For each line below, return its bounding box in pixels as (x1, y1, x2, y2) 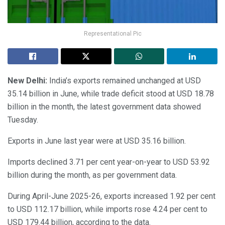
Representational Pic (83, 30, 142, 38)
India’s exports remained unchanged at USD (49, 76, 201, 86)
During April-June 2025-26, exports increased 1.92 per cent (8, 191, 215, 201)
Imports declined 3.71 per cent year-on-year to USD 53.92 (8, 157, 210, 167)
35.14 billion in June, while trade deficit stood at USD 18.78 (8, 89, 214, 99)
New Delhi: (8, 76, 49, 86)
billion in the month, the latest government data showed (8, 102, 201, 112)
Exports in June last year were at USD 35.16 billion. (8, 136, 186, 146)
